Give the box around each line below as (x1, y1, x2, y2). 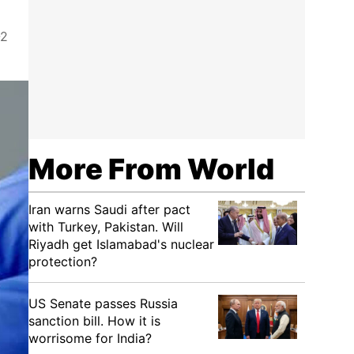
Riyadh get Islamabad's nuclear (28, 236, 214, 252)
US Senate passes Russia (28, 296, 178, 311)
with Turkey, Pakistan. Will (28, 219, 183, 235)
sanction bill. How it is (28, 313, 160, 329)
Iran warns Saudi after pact (28, 201, 190, 217)
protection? (28, 254, 97, 269)
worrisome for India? (28, 330, 152, 346)
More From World (28, 152, 274, 186)
